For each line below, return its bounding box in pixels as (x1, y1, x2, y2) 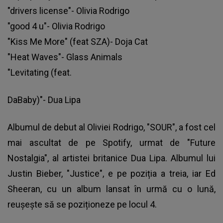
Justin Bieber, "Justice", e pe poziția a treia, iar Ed (7, 168, 216, 179)
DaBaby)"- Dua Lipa (7, 95, 81, 106)
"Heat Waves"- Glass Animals (7, 52, 122, 63)
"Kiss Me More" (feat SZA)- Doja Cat (7, 36, 148, 47)
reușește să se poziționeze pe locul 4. (7, 199, 157, 210)
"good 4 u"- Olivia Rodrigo (7, 21, 105, 32)
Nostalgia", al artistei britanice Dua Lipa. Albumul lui (7, 153, 216, 164)
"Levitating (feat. (7, 67, 72, 78)
